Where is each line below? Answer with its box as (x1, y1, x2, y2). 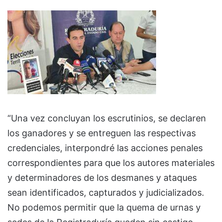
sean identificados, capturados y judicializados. (7, 187, 204, 198)
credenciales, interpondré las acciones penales (7, 142, 203, 153)
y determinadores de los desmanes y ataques (7, 172, 197, 183)
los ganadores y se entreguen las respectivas (7, 127, 196, 138)
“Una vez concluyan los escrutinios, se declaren (7, 112, 206, 123)
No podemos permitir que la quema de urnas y (7, 202, 201, 213)
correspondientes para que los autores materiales (7, 157, 215, 168)
